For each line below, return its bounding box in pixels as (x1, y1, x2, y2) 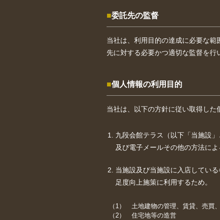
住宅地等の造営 (131, 212, 176, 219)
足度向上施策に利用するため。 (115, 178, 212, 186)
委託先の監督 (111, 11, 159, 20)
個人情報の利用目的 (111, 80, 182, 88)
